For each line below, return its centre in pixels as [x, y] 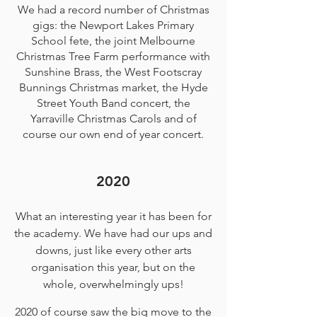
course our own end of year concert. [113, 134]
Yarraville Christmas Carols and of [113, 119]
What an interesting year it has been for [113, 216]
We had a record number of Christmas [113, 10]
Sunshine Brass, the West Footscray [113, 72]
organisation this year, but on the [113, 267]
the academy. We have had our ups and [113, 233]
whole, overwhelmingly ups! [113, 284]
